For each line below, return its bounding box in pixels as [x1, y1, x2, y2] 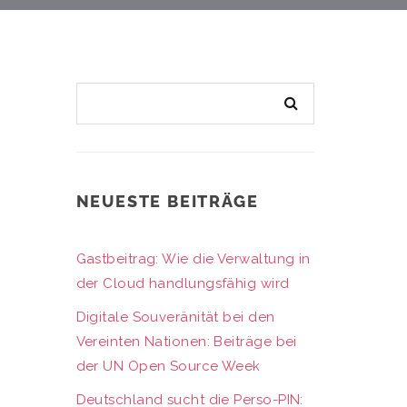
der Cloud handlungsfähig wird [75, 275, 290, 292]
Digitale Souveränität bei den [75, 309, 275, 325]
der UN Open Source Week [75, 358, 261, 374]
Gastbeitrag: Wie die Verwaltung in [75, 251, 311, 267]
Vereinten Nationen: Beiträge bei [75, 333, 297, 350]
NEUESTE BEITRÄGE [75, 192, 259, 211]
